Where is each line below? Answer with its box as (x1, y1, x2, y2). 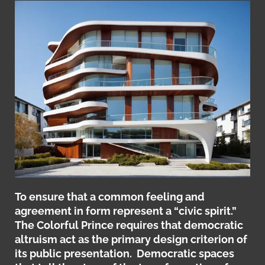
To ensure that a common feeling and (15, 190, 205, 203)
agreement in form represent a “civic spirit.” (15, 204, 237, 217)
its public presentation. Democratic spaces (15, 247, 234, 260)
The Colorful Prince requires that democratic (15, 218, 243, 231)
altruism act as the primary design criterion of (15, 232, 247, 245)
